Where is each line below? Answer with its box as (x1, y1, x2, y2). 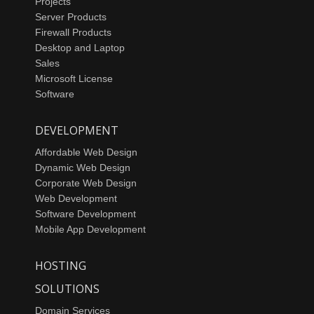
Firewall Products (35, 26, 111, 38)
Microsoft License (35, 72, 113, 84)
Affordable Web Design (35, 146, 137, 158)
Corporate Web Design (35, 177, 137, 189)
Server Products (35, 11, 107, 22)
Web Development (35, 192, 117, 204)
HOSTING (35, 257, 86, 273)
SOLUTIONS (35, 280, 100, 296)
